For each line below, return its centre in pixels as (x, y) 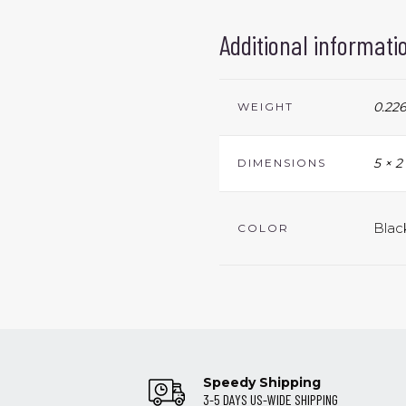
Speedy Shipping (261, 382)
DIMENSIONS (282, 162)
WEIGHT (266, 106)
